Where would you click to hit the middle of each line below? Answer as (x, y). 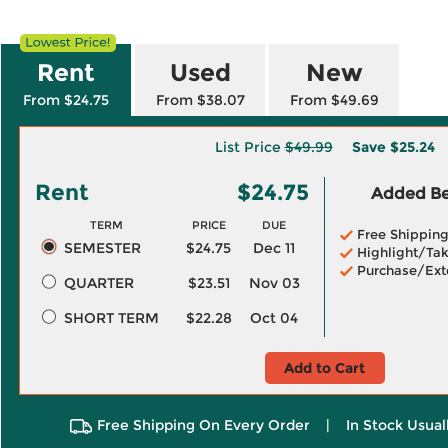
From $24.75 (66, 100)
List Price (249, 147)
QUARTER (98, 283)
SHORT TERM (111, 318)
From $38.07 (200, 100)
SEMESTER (102, 248)
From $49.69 (334, 100)
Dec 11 (274, 248)
